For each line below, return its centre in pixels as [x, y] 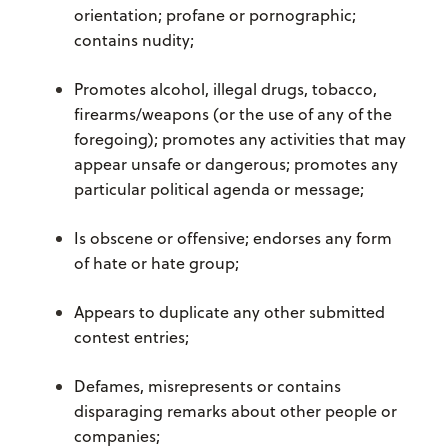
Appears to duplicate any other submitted [229, 312]
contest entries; [133, 337]
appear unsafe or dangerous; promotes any [235, 164]
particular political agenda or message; [218, 189]
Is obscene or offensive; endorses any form [232, 238]
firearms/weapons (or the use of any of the [232, 114]
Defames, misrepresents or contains [207, 386]
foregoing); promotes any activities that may [239, 139]
